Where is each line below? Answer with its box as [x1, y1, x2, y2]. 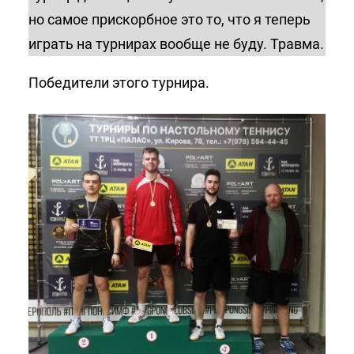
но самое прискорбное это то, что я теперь [28, 10, 311, 28]
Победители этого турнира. [28, 73, 209, 91]
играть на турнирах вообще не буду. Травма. [28, 35, 324, 52]
